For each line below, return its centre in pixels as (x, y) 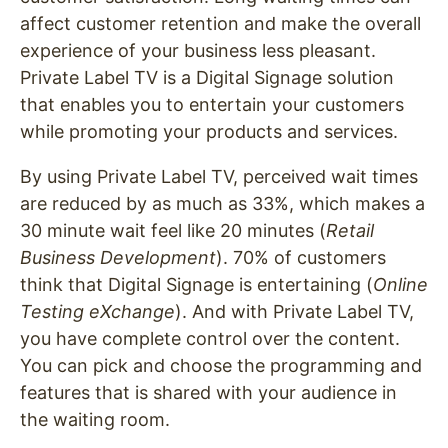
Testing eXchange (97, 311)
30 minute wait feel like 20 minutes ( (173, 230)
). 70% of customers (301, 257)
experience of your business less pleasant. (198, 50)
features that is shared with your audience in (208, 392)
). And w (210, 311)
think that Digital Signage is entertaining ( (196, 284)
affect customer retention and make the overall (220, 23)
